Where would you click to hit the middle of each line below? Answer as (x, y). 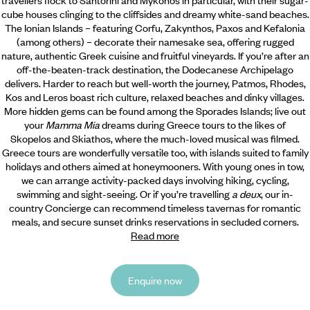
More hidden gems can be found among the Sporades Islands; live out (155, 110)
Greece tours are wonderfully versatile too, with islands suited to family (155, 152)
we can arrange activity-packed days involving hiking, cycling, (155, 180)
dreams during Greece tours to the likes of (193, 124)
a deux (246, 193)
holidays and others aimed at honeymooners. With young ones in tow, (155, 166)
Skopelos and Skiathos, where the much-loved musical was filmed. (155, 138)
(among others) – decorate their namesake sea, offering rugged (155, 41)
